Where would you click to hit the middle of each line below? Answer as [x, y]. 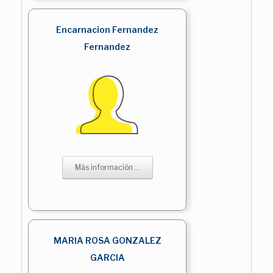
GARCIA [107, 257]
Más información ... [107, 167]
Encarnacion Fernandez [107, 29]
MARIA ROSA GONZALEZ [107, 240]
